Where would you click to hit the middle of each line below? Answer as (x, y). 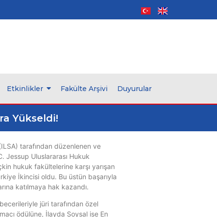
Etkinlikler (25, 89)
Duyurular (134, 89)
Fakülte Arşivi (84, 89)
